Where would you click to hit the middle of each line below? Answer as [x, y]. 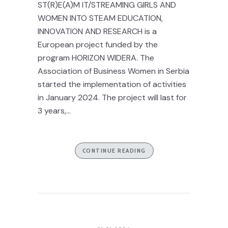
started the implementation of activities [112, 84]
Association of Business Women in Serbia [113, 71]
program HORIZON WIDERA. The [96, 58]
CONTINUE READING [114, 150]
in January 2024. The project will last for [112, 97]
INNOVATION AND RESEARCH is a [97, 31]
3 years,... [54, 111]
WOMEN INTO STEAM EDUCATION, [100, 18]
